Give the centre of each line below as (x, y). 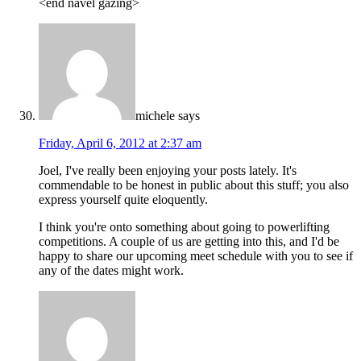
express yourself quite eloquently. (123, 199)
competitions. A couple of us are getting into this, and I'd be (189, 241)
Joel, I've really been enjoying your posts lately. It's (168, 170)
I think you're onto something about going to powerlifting (184, 226)
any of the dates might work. (111, 270)
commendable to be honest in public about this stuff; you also (194, 185)
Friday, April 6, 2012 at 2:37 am (120, 143)
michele (155, 115)
